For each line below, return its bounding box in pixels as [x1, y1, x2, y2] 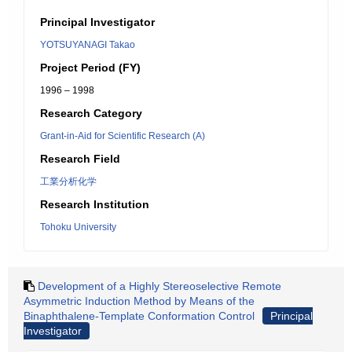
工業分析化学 [40, 176, 97, 187]
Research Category [40, 107, 142, 119]
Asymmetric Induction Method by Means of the [24, 295, 255, 307]
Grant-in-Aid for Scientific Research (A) [40, 130, 205, 141]
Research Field [40, 152, 120, 165]
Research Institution [40, 198, 149, 211]
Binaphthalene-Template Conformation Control [24, 310, 255, 322]
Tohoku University [40, 222, 116, 233]
